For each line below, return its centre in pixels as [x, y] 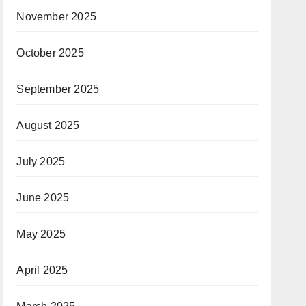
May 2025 [41, 234]
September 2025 [58, 89]
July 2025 [41, 162]
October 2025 [50, 53]
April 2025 [42, 270]
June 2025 [43, 198]
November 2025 [56, 17]
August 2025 [48, 125]
